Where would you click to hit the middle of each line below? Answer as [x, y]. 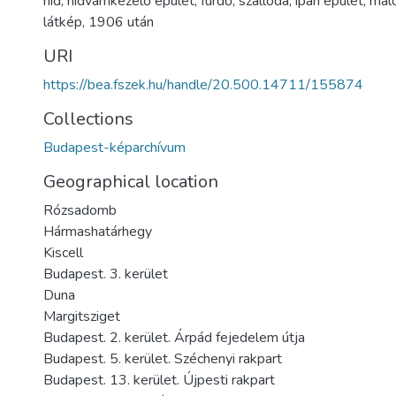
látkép [63, 22]
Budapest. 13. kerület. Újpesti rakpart [159, 380]
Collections [88, 119]
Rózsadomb [80, 210]
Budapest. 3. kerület [106, 274]
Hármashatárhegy [98, 232]
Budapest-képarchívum [114, 148]
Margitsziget [82, 316]
